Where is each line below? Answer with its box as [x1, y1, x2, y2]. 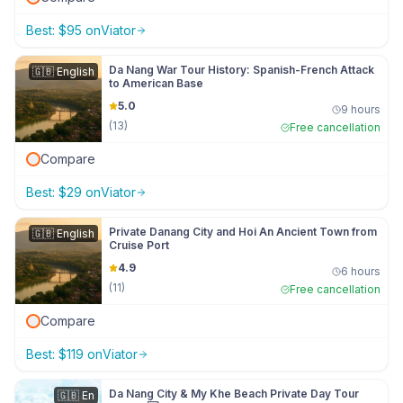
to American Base [109, 76, 203, 90]
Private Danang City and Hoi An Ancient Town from [109, 225, 377, 238]
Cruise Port [109, 238, 169, 252]
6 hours [341, 264, 381, 278]
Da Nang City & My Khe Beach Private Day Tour [109, 387, 359, 400]
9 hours [341, 103, 381, 116]
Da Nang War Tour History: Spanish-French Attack [109, 63, 374, 76]
